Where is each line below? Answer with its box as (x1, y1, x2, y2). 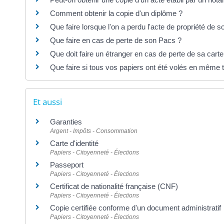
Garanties (50, 117, 82, 126)
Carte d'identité (50, 138, 98, 147)
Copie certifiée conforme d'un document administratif (50, 203, 221, 212)
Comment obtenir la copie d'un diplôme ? (50, 9, 182, 18)
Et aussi (33, 95, 62, 107)
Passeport (50, 160, 83, 169)
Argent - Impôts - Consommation (50, 127, 137, 134)
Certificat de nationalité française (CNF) (50, 181, 178, 190)
